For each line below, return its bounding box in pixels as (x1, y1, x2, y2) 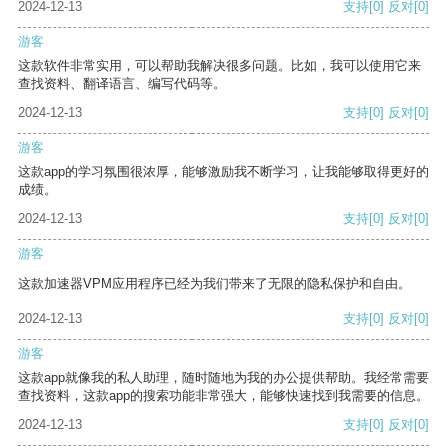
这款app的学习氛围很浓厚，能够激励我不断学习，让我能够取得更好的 (18, 164, 429, 180)
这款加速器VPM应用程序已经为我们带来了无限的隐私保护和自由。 (18, 276, 411, 292)
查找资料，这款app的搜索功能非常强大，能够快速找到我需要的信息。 (18, 388, 429, 404)
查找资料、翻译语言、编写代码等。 (18, 76, 226, 92)
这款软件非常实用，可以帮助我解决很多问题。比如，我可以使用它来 (18, 58, 421, 74)
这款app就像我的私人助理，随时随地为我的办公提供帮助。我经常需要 (18, 370, 429, 386)
